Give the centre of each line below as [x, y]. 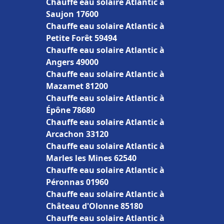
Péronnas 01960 [77, 182]
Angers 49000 [72, 62]
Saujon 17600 [72, 14]
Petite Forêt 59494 [81, 38]
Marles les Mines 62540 [91, 158]
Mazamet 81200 [77, 86]
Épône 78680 [70, 110]
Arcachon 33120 [77, 134]
